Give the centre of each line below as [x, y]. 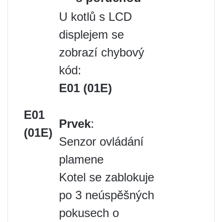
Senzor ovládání [101, 141]
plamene [81, 159]
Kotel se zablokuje [107, 177]
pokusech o [89, 213]
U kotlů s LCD [95, 17]
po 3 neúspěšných [107, 195]
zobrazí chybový [102, 52]
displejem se [91, 34]
